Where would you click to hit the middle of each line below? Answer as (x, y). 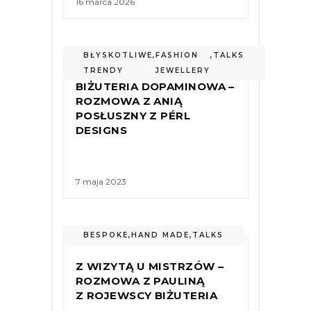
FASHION (177, 55)
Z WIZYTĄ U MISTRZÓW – (150, 266)
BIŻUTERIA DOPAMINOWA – (155, 86)
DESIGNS (102, 130)
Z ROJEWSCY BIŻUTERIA (146, 295)
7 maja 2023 (101, 182)
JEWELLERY (183, 70)
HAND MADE (160, 235)
